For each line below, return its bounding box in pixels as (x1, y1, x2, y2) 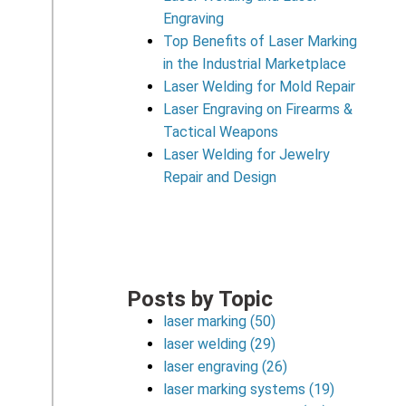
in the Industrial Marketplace (163, 55, 347, 72)
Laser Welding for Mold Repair (163, 78, 356, 95)
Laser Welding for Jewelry (163, 146, 331, 163)
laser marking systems (163, 381, 310, 398)
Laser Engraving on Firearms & (163, 101, 353, 118)
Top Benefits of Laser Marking (163, 33, 358, 50)
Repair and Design (163, 169, 277, 186)
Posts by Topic (127, 286, 274, 312)
